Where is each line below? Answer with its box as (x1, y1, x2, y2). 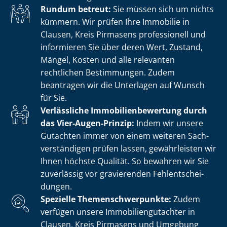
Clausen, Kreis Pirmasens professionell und (41, 28, 206, 40)
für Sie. (41, 92, 67, 103)
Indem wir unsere (136, 117, 203, 129)
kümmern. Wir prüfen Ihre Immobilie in (41, 16, 190, 27)
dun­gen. (41, 180, 72, 192)
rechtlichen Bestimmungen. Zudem (41, 66, 175, 78)
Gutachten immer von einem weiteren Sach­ (41, 130, 209, 141)
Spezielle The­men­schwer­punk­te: (41, 193, 171, 205)
